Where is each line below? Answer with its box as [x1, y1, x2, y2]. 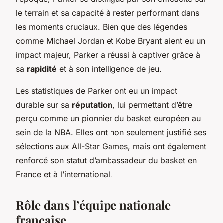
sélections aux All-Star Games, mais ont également [16, 141, 206, 151]
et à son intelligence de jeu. [57, 63, 162, 74]
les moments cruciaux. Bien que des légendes [16, 21, 187, 32]
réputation [72, 99, 112, 110]
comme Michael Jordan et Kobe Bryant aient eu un [16, 35, 205, 46]
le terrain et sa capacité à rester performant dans [16, 7, 199, 18]
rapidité [27, 63, 57, 74]
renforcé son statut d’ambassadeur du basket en [16, 155, 197, 165]
